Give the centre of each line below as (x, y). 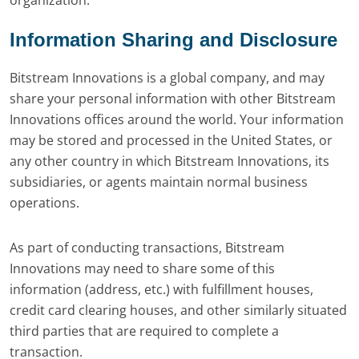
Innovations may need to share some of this (142, 268)
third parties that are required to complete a (144, 331)
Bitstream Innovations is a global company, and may (167, 78)
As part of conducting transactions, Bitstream (147, 248)
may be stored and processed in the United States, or (171, 140)
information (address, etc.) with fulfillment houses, (161, 289)
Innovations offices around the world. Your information (177, 119)
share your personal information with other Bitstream (173, 99)
